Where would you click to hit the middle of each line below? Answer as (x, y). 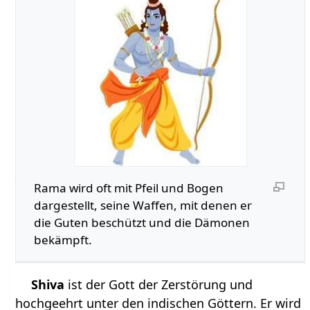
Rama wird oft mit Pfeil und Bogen (128, 188)
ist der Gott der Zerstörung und (159, 284)
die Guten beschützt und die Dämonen (142, 223)
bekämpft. (63, 240)
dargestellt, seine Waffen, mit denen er (143, 206)
